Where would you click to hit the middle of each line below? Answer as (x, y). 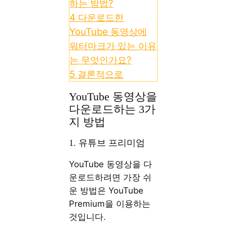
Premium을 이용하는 (110, 204)
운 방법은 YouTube (106, 191)
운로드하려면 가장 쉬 (110, 178)
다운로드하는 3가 (112, 109)
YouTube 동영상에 (108, 31)
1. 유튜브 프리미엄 (107, 143)
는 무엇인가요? (101, 60)
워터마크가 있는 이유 (113, 45)
